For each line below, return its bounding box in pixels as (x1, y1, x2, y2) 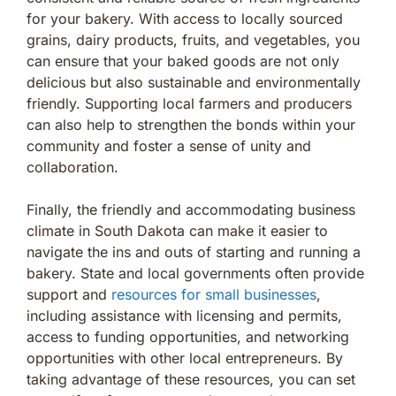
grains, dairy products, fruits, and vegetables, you (27, 30, 360, 49)
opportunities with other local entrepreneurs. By (27, 348, 343, 367)
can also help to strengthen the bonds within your (27, 115, 355, 133)
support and (27, 285, 111, 303)
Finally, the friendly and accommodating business (27, 200, 355, 218)
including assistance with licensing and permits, (27, 306, 342, 324)
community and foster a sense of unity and (27, 136, 311, 155)
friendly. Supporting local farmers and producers (27, 94, 352, 112)
